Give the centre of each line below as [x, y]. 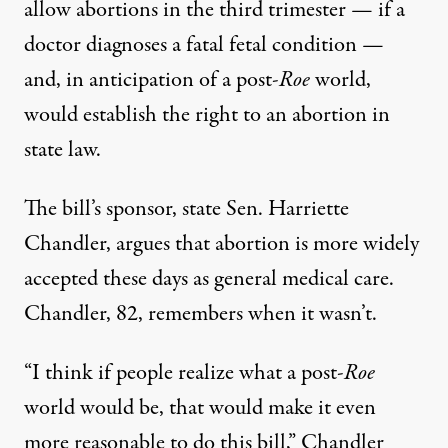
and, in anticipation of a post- [151, 80]
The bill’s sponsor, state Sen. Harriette [186, 209]
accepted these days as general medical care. [209, 279]
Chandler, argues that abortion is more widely [221, 244]
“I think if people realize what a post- [184, 373]
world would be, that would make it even [200, 408]
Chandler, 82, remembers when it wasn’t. [200, 314]
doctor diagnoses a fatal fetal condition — [204, 45]
